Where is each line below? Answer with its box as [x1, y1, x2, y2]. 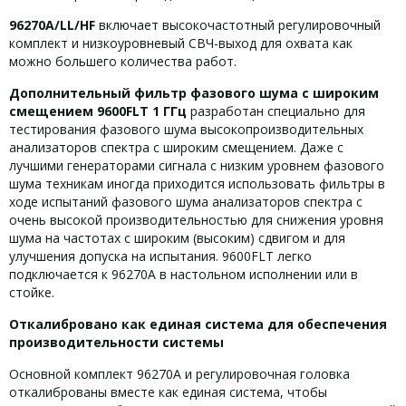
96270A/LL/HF [9, 16, 95, 34]
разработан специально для [187, 102, 365, 120]
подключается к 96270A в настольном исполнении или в [9, 266, 358, 283]
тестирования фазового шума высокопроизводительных [9, 121, 363, 138]
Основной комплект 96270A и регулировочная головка [9, 365, 350, 382]
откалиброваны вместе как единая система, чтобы [9, 383, 327, 401]
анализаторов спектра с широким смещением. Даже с [9, 139, 343, 156]
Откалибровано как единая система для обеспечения [9, 315, 387, 333]
